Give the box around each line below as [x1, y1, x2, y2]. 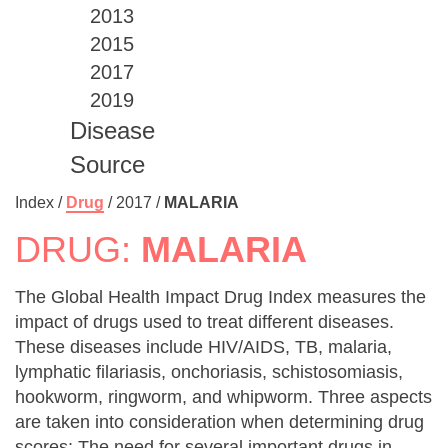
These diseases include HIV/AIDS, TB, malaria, [15, 336, 392, 357]
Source [70, 150, 145, 178]
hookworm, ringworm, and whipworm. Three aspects [15, 386, 432, 407]
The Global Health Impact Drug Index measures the [15, 286, 426, 307]
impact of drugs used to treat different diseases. [15, 311, 394, 332]
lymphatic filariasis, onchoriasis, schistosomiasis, [15, 361, 403, 382]
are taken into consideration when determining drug [15, 411, 424, 432]
